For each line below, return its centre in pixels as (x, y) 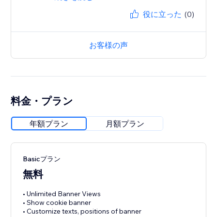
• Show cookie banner (57, 203)
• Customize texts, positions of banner (82, 211)
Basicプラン (42, 159)
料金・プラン (42, 101)
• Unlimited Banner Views (62, 194)
